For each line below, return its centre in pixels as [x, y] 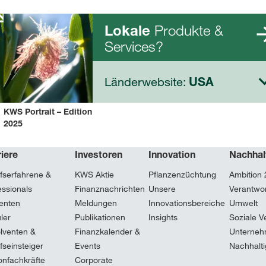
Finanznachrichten [110, 189]
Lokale [127, 31]
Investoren [98, 154]
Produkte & [187, 30]
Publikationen [100, 217]
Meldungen [96, 203]
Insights [163, 217]
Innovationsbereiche [186, 203]
